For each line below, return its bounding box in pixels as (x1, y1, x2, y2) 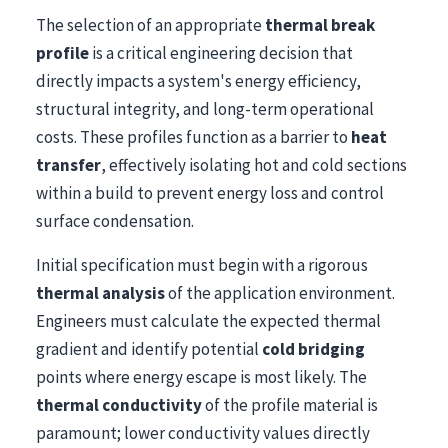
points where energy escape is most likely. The (36, 365, 367, 388)
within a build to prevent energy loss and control (36, 181, 384, 204)
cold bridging (262, 337, 365, 360)
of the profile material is (202, 393, 378, 416)
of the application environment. (165, 281, 395, 304)
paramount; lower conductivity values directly (36, 421, 370, 444)
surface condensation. (36, 209, 194, 232)
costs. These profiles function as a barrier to (36, 125, 351, 148)
